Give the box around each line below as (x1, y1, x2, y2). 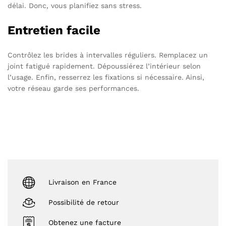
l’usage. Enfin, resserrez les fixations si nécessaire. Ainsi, (8, 73, 204, 82)
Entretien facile (8, 23, 100, 38)
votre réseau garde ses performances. (8, 84, 139, 93)
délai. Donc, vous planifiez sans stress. (8, 2, 142, 10)
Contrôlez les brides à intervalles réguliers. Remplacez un (8, 51, 208, 60)
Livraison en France (48, 178, 117, 186)
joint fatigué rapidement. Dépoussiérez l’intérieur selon (8, 62, 201, 71)
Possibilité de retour (48, 198, 119, 206)
